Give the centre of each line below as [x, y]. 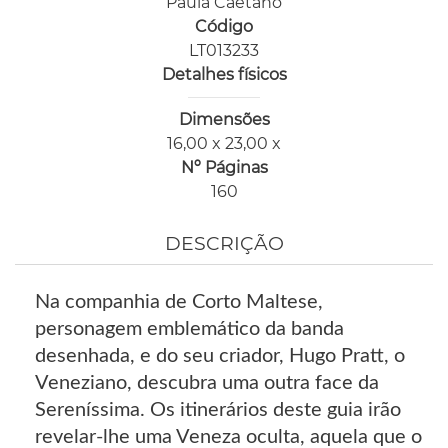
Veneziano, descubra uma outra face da [207, 383]
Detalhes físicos [224, 74]
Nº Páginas [224, 167]
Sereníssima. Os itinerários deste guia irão [218, 410]
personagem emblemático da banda [189, 329]
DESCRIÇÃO [224, 244]
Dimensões [224, 119]
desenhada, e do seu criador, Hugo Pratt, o [220, 356]
